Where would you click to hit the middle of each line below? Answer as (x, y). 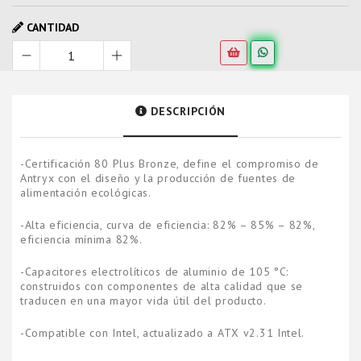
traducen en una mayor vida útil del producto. (143, 301)
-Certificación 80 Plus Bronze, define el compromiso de (170, 164)
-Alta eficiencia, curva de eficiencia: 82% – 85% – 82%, (168, 225)
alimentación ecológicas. (86, 193)
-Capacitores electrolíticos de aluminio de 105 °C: (155, 272)
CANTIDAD (51, 27)
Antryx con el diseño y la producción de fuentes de (158, 178)
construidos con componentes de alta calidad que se (162, 286)
